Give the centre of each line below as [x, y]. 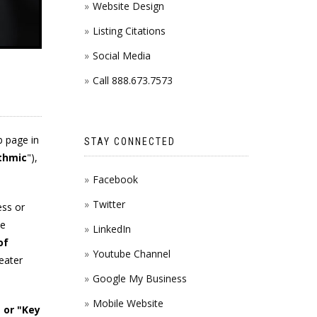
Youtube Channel [131, 254]
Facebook [115, 179]
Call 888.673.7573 [132, 80]
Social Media [121, 56]
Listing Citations [129, 31]
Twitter [109, 204]
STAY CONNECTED [129, 142]
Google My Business [139, 278]
